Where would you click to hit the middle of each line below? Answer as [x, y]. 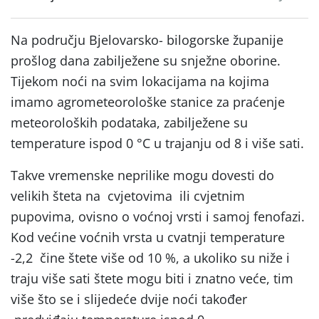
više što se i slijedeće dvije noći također [129, 299]
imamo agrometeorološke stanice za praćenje [148, 101]
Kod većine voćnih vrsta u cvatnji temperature [148, 237]
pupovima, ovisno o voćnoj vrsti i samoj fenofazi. [158, 216]
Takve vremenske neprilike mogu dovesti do [142, 175]
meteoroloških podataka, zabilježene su [129, 122]
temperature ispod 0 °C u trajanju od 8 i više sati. [157, 143]
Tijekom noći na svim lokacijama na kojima [140, 81]
